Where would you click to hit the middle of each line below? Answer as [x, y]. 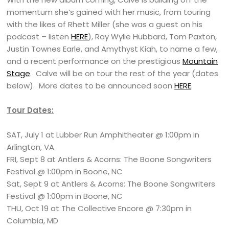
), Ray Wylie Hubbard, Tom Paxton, [153, 37]
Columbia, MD [33, 221]
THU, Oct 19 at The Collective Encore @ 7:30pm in [99, 209]
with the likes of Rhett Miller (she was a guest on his [105, 25]
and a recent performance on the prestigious [95, 61]
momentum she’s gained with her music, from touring [109, 12]
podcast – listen [39, 37]
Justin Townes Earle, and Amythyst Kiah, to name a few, [112, 49]
